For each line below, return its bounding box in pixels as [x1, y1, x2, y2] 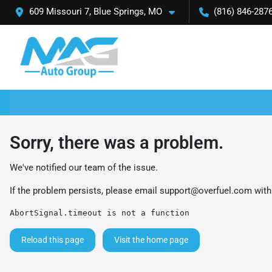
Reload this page [21, 234, 84, 245]
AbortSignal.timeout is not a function [10, 208, 189, 217]
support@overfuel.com [160, 185, 252, 196]
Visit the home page [114, 234, 188, 245]
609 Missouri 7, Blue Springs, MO [29, 6, 162, 17]
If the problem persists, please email [10, 185, 160, 196]
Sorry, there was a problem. [10, 132, 223, 153]
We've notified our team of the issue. [10, 161, 158, 173]
